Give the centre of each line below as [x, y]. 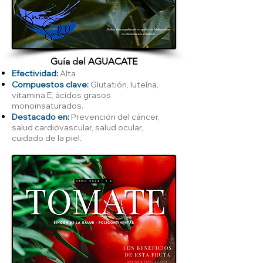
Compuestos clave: [50, 84]
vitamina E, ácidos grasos [61, 95]
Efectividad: [35, 73]
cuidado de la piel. [47, 138]
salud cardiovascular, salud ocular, [77, 127]
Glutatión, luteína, [124, 84]
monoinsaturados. [48, 105]
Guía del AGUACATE [94, 61]
